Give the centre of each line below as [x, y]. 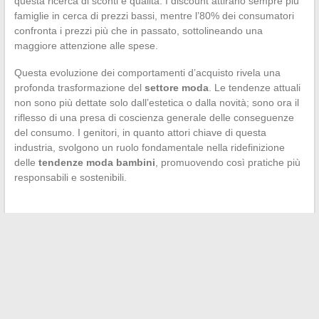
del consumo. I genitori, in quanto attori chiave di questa [140, 132]
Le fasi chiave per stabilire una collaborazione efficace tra [161, 235]
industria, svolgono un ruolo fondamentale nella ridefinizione [149, 147]
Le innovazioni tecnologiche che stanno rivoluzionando [143, 278]
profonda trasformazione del [79, 87]
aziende [38, 250]
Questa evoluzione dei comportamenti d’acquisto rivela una [147, 72]
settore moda [176, 87]
